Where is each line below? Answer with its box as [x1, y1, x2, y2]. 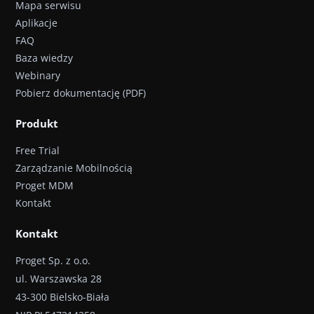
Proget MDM [15, 179, 74, 192]
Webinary [15, 69, 60, 82]
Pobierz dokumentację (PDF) [15, 86, 146, 100]
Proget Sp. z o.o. [15, 254, 90, 267]
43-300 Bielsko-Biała [15, 290, 109, 303]
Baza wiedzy [15, 51, 73, 64]
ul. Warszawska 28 [15, 272, 102, 285]
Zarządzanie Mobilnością [15, 161, 132, 175]
